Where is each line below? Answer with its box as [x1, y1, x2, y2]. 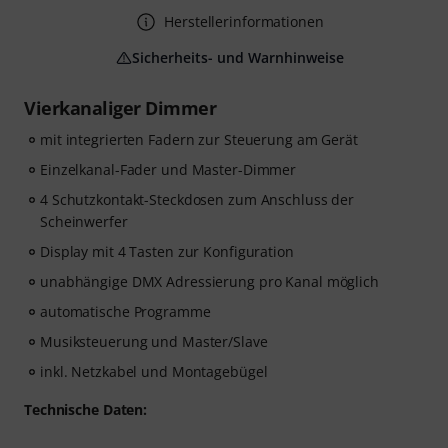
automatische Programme [40, 302, 211, 321]
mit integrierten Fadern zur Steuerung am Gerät [40, 130, 358, 149]
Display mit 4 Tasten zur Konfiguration [40, 242, 294, 261]
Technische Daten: [24, 400, 148, 419]
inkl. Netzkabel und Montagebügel [40, 362, 268, 381]
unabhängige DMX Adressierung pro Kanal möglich [40, 272, 379, 291]
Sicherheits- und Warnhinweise [132, 48, 344, 67]
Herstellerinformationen [164, 12, 324, 31]
